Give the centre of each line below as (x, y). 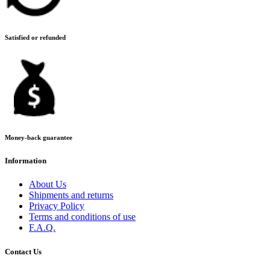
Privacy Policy (57, 206)
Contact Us (23, 251)
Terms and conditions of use (82, 217)
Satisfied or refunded (35, 38)
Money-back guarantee (39, 138)
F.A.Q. (42, 228)
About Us (48, 184)
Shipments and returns (71, 195)
